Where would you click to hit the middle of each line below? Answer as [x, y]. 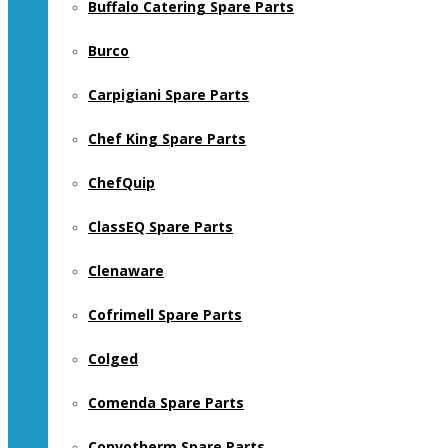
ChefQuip [121, 182]
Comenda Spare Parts [166, 402]
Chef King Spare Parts [167, 138]
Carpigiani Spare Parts [168, 94]
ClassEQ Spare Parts [160, 226]
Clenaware [126, 270]
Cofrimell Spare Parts [165, 314]
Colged [113, 358]
